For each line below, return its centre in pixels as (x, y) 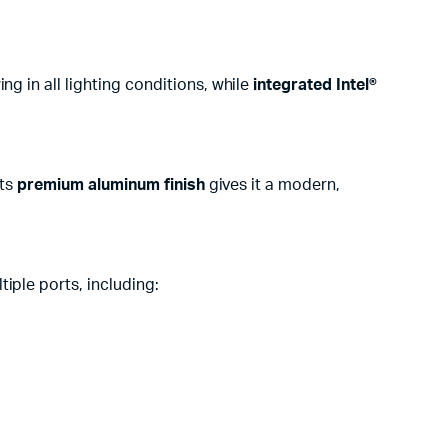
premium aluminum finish (111, 185)
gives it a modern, (272, 185)
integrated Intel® (315, 85)
